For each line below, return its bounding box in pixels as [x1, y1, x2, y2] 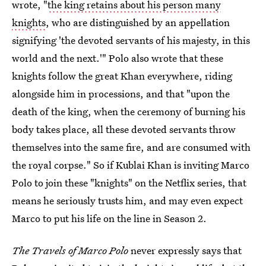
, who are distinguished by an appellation [46, 15, 230, 29]
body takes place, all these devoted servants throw [12, 122, 236, 136]
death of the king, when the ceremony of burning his [12, 104, 245, 118]
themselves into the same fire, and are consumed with [12, 140, 251, 154]
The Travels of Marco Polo [12, 243, 128, 257]
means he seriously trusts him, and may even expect [12, 193, 243, 207]
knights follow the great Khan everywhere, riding [12, 68, 232, 83]
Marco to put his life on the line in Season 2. [12, 211, 207, 225]
